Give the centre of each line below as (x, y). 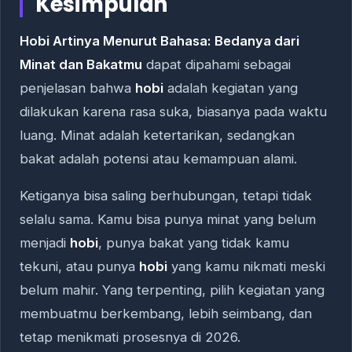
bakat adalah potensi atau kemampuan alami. (158, 159)
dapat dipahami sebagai (216, 65)
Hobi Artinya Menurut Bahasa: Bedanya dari (159, 41)
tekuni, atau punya (79, 267)
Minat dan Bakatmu (81, 65)
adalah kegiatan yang (231, 88)
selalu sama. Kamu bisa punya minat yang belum (168, 220)
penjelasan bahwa (77, 88)
